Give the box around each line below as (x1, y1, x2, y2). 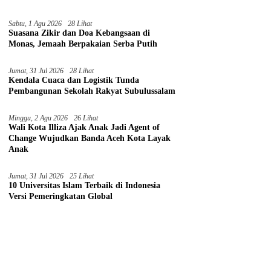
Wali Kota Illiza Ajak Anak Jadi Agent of (8, 123, 160, 132)
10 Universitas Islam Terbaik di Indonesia (8, 181, 161, 191)
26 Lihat (74, 114, 99, 123)
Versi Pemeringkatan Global (8, 192, 113, 201)
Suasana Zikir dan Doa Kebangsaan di (8, 28, 151, 38)
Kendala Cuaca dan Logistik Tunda (8, 76, 140, 85)
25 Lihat (70, 172, 94, 181)
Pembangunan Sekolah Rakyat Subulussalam (8, 87, 176, 96)
